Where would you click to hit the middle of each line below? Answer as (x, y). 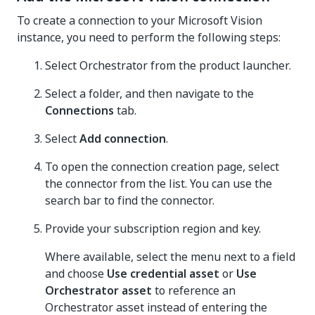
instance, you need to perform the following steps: (149, 37)
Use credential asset (163, 274)
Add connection (123, 139)
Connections (79, 110)
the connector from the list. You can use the (159, 184)
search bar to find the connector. (130, 200)
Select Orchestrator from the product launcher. (168, 65)
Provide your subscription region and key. (153, 229)
